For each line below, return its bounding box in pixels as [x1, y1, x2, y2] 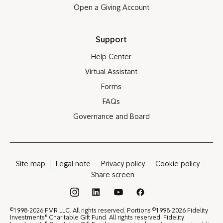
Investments [10, 215, 45, 222]
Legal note [55, 161, 91, 169]
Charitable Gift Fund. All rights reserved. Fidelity [47, 215, 184, 222]
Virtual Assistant [85, 69, 138, 77]
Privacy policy [101, 161, 145, 169]
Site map [15, 161, 45, 169]
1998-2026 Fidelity [156, 208, 208, 215]
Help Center [91, 54, 132, 62]
